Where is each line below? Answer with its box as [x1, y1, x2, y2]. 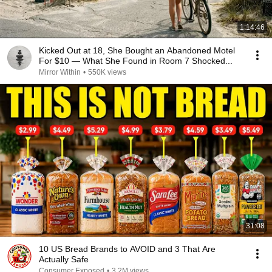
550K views [88, 68, 126, 76]
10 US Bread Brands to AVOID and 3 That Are [39, 244, 216, 254]
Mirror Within [39, 68, 81, 76]
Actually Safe [39, 254, 89, 264]
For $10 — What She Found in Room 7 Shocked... [39, 56, 233, 66]
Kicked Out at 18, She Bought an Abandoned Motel [39, 46, 235, 55]
